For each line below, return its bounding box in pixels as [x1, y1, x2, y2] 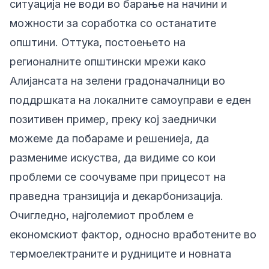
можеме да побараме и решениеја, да [10, 132, 209, 145]
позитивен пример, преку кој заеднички [10, 113, 216, 125]
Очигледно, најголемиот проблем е [10, 209, 193, 222]
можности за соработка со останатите [10, 17, 216, 29]
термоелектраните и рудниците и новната [10, 247, 231, 260]
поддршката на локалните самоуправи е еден [10, 94, 251, 106]
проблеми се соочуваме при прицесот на [10, 171, 226, 183]
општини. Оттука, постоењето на [10, 36, 186, 49]
